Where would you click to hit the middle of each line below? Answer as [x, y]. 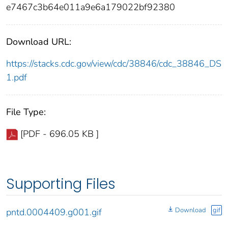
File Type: [26, 112]
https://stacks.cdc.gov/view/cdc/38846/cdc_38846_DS [114, 64]
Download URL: [39, 42]
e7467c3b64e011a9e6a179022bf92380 [91, 7]
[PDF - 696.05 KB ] [60, 134]
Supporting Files [61, 184]
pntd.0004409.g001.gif [54, 212]
